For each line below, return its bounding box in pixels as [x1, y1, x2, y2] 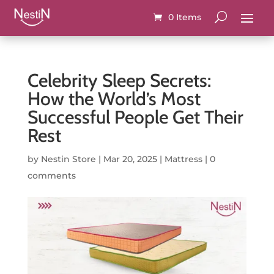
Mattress [164, 154, 202, 165]
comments [27, 170, 76, 181]
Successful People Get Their [27, 106, 243, 128]
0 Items [168, 12, 201, 23]
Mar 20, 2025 [103, 154, 157, 165]
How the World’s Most [27, 87, 201, 110]
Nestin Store [40, 154, 96, 165]
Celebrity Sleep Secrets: [27, 69, 211, 92]
